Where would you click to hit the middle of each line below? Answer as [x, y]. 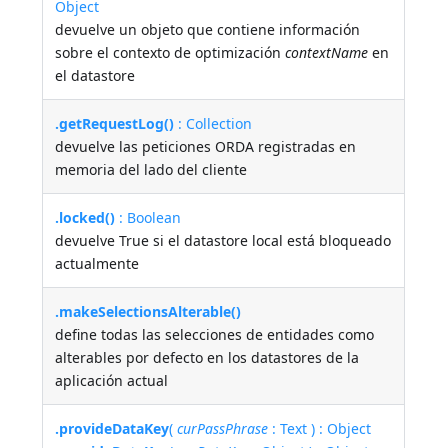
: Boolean [148, 217]
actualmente [97, 263]
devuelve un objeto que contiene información [208, 29]
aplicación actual [112, 380]
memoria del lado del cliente [151, 169]
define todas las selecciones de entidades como [215, 334]
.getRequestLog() [115, 123]
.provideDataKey [112, 428]
